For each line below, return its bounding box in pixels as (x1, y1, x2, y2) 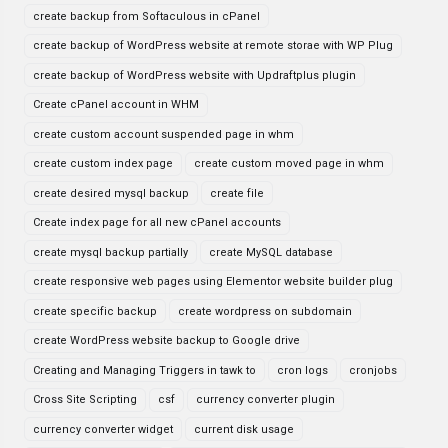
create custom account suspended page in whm (33, 127, 294, 141)
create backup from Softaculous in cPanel (33, 9, 260, 23)
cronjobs (349, 363, 397, 377)
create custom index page (33, 157, 173, 170)
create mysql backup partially (33, 245, 188, 259)
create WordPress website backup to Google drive (33, 334, 300, 347)
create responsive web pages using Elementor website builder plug (33, 275, 393, 288)
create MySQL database (209, 245, 333, 259)
